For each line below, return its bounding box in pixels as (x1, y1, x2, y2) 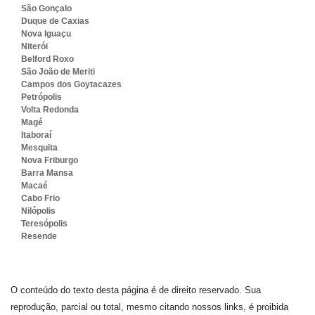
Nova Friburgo (21, 155, 78, 165)
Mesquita (21, 143, 58, 153)
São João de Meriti (21, 67, 95, 77)
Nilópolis (21, 206, 56, 216)
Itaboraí (21, 130, 51, 140)
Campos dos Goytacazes (21, 79, 122, 89)
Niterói (21, 41, 48, 51)
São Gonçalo (21, 4, 72, 13)
